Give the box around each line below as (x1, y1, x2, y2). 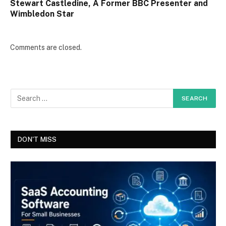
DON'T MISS (18, 135, 57, 143)
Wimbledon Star (10, 9, 74, 19)
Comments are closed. (10, 43, 82, 51)
